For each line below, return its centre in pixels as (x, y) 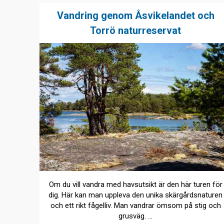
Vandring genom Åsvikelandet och (135, 15)
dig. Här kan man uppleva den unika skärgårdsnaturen (136, 195)
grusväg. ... (136, 216)
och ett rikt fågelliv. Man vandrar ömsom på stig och (135, 206)
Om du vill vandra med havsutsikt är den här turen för (135, 185)
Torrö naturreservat (136, 30)
